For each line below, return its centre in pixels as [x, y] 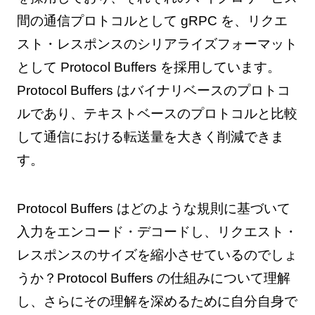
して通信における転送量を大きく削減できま [150, 137]
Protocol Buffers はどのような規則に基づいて [153, 208]
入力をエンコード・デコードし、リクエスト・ [157, 231]
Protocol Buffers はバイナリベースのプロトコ [153, 91]
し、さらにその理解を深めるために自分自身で [157, 301]
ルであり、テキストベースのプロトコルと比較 [157, 114]
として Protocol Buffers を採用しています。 [148, 67]
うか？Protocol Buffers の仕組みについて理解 [153, 278]
